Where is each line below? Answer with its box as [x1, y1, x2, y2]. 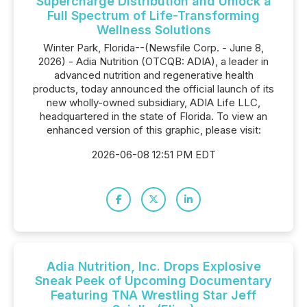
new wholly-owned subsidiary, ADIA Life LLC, [47, 96, 260, 109]
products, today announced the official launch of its [33, 82, 274, 95]
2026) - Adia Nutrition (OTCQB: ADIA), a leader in [38, 55, 269, 68]
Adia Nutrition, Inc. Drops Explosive [46, 259, 261, 273]
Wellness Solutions [96, 23, 211, 37]
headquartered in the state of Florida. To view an [40, 110, 267, 123]
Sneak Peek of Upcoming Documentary [35, 273, 272, 288]
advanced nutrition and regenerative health [53, 69, 254, 82]
